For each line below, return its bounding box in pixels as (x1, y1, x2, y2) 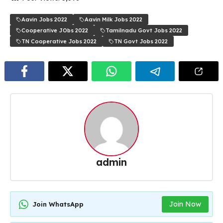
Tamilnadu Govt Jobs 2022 (106, 27, 182, 34)
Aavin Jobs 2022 (21, 16, 67, 23)
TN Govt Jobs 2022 (114, 38, 168, 45)
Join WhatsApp (32, 200, 84, 208)
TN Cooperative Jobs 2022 (21, 38, 97, 45)
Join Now (169, 199, 201, 209)
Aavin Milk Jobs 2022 (85, 16, 142, 23)
